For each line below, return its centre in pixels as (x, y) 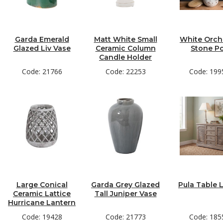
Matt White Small (125, 39)
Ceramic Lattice (42, 194)
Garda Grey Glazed (125, 185)
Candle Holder (125, 57)
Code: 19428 (42, 217)
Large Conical (42, 185)
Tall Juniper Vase (125, 194)
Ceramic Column (125, 48)
